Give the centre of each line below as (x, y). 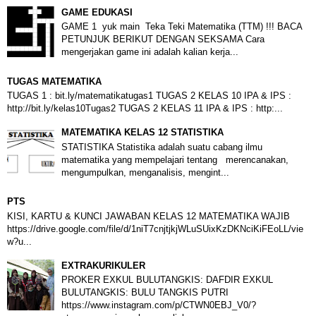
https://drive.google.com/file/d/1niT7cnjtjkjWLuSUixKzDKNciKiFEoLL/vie (155, 229)
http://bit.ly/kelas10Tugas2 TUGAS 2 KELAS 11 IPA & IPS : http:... (145, 109)
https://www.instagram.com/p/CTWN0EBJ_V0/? (159, 305)
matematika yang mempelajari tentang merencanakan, (175, 159)
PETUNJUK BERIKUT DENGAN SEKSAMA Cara (163, 39)
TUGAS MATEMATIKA (54, 81)
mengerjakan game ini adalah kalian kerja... (150, 52)
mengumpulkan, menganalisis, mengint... (145, 172)
